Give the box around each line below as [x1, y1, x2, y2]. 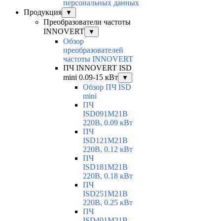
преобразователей [63, 46, 123, 55]
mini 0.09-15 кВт [63, 73, 118, 82]
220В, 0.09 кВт [83, 118, 133, 127]
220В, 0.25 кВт [83, 198, 133, 207]
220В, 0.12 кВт [83, 145, 133, 154]
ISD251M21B [83, 189, 128, 198]
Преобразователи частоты [43, 18, 131, 27]
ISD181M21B [83, 163, 128, 172]
